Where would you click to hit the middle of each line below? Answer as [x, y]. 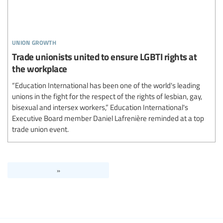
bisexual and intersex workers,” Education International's [100, 107]
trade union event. [40, 129]
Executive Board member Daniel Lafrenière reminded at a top [108, 118]
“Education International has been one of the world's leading [106, 85]
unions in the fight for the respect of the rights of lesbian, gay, [107, 96]
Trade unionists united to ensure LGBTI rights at [104, 56]
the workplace [40, 68]
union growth [34, 41]
